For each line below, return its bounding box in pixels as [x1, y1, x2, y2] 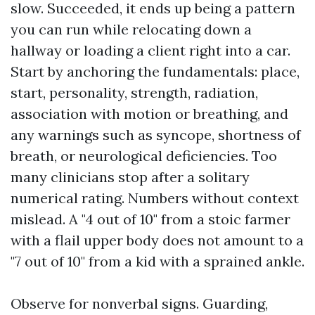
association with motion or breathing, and [11, 105, 288, 122]
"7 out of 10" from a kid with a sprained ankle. [11, 252, 304, 270]
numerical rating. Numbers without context [11, 189, 299, 207]
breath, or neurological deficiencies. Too [11, 147, 277, 165]
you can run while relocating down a [11, 20, 252, 38]
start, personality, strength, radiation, [11, 84, 258, 101]
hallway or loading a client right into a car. [11, 41, 290, 59]
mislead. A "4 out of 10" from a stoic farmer [11, 210, 290, 228]
